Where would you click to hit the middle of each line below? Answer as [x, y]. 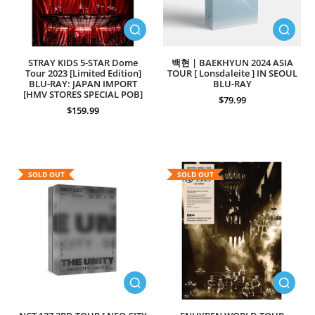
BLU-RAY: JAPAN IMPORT [83, 84]
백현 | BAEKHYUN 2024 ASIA [232, 63]
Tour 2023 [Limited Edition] [83, 73]
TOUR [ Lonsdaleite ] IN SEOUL [232, 73]
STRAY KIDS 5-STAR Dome [83, 63]
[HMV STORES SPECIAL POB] [83, 95]
